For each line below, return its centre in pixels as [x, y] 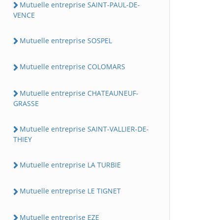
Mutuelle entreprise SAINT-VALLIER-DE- [84, 129]
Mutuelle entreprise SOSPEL [66, 41]
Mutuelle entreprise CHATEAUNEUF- [79, 93]
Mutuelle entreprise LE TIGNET [70, 191]
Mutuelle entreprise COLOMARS [72, 67]
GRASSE [26, 103]
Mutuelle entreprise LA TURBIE [70, 165]
